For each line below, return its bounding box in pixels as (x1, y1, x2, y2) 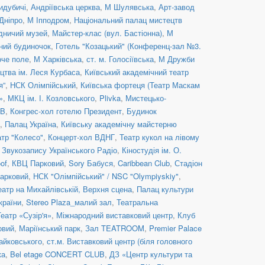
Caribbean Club (118, 157, 170, 169)
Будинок (127, 105, 157, 117)
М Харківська (34, 53, 82, 64)
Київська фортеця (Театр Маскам (80, 79, 200, 91)
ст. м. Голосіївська (86, 53, 154, 64)
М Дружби (159, 53, 195, 64)
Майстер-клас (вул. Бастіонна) (52, 27, 162, 38)
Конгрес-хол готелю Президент (10, 105, 122, 117)
